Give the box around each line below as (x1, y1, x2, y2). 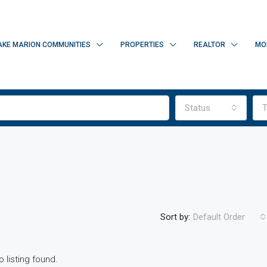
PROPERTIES (120, 41, 164, 49)
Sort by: (160, 211, 190, 222)
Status (185, 103, 210, 113)
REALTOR (194, 41, 225, 49)
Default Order (193, 212, 245, 222)
